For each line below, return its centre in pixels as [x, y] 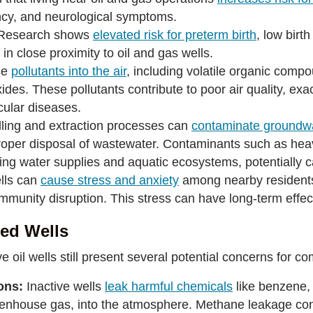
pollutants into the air [69, 71]
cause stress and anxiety [110, 180]
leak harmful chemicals [169, 286]
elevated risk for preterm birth [175, 35]
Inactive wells [66, 286]
